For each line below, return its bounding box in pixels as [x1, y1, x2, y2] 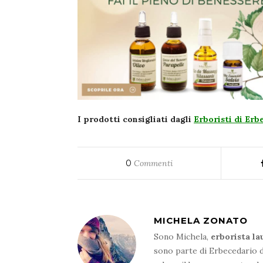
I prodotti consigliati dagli [77, 114, 194, 125]
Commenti [131, 158, 173, 169]
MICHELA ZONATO [154, 215, 248, 227]
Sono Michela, [154, 231, 211, 242]
